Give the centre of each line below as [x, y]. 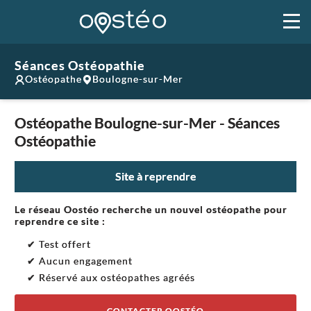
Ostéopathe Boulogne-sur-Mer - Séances [147, 123]
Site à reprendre [155, 176]
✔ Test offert [59, 244]
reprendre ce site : [60, 221]
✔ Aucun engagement [79, 260]
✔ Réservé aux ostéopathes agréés [111, 277]
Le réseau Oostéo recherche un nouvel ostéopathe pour [151, 209]
